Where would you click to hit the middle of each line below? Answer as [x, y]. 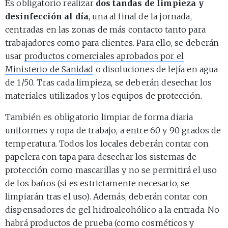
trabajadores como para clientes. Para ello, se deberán [112, 42]
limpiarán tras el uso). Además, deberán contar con [107, 196]
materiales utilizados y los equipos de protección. [104, 95]
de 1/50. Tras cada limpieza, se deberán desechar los [109, 82]
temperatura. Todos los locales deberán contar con [107, 143]
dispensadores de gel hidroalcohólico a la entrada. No [112, 209]
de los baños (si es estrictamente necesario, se [97, 183]
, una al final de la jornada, [140, 16]
